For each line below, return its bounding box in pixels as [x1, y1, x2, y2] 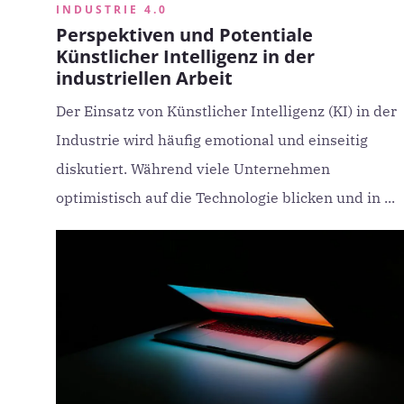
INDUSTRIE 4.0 [56, 2, 168, 17]
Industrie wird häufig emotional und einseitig [56, 131, 368, 149]
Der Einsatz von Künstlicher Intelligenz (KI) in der [56, 102, 397, 120]
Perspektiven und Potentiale [56, 23, 313, 47]
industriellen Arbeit [56, 66, 233, 90]
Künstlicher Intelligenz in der [56, 44, 315, 69]
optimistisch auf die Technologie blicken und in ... [56, 188, 395, 207]
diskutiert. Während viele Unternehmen [56, 160, 330, 178]
